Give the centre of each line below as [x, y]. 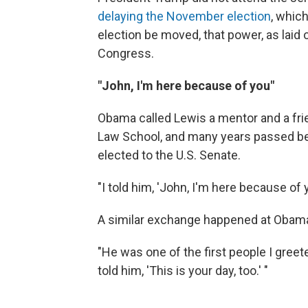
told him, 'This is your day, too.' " [183, 271]
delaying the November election [184, 16]
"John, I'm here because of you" [186, 86]
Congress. [126, 53]
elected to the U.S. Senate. [169, 155]
